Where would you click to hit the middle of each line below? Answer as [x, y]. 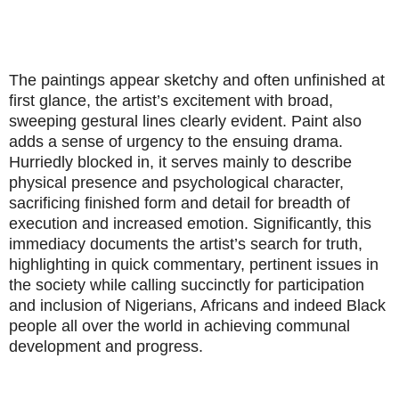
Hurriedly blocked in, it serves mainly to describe [180, 163]
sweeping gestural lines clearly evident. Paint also [185, 122]
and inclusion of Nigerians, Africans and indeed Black [197, 306]
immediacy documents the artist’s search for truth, [186, 244]
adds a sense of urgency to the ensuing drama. [176, 142]
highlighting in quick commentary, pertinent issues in [194, 265]
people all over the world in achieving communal [179, 326]
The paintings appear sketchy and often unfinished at [197, 81]
